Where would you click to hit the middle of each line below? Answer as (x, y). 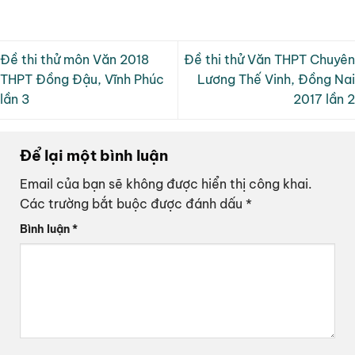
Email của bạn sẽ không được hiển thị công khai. (166, 184)
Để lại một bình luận (95, 155)
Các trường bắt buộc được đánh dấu (133, 204)
